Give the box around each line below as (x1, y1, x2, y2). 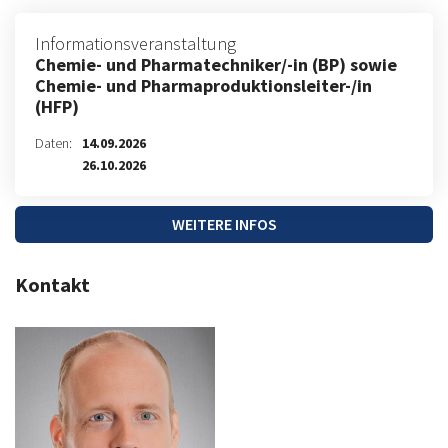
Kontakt (15, 272, 90, 297)
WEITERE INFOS (171, 214, 277, 234)
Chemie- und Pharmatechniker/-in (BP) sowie (35, 53, 397, 76)
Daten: (35, 134, 72, 152)
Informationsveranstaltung (35, 32, 236, 55)
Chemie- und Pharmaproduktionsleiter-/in (35, 74, 372, 97)
